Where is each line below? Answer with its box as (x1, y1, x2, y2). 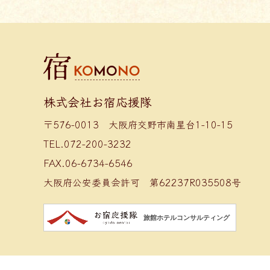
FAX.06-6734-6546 (43, 155, 133, 171)
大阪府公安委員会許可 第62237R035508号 (43, 175, 241, 190)
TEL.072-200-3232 (43, 136, 131, 151)
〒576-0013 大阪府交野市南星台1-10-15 (43, 117, 233, 132)
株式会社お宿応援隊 (43, 93, 152, 111)
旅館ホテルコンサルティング (143, 213, 230, 221)
